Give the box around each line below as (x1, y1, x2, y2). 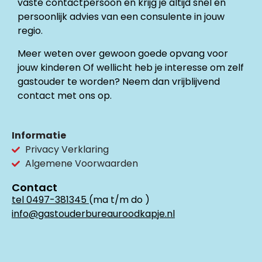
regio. (18, 24, 43, 38)
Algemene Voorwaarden (25, 157, 138, 171)
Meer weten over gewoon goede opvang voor (18, 46, 228, 60)
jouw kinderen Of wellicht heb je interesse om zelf (18, 60, 244, 74)
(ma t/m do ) (89, 193, 150, 207)
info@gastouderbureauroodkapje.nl (12, 207, 175, 221)
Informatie (12, 129, 66, 143)
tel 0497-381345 (12, 193, 87, 207)
